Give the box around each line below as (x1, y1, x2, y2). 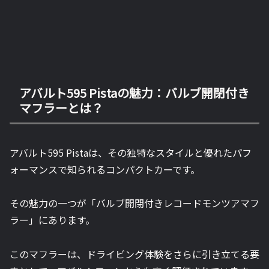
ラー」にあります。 (10, 213, 95, 228)
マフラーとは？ (19, 99, 103, 117)
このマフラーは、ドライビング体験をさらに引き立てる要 (10, 247, 259, 262)
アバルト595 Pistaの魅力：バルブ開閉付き (19, 84, 249, 102)
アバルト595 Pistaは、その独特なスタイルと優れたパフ (10, 145, 252, 160)
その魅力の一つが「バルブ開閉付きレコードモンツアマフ (10, 196, 259, 211)
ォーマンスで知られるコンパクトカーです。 (10, 162, 200, 177)
